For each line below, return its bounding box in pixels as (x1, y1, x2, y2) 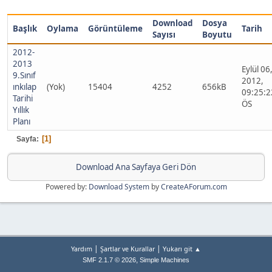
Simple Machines (140, 256, 189, 264)
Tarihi (13, 93, 33, 104)
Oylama (47, 23, 78, 34)
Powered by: (45, 182, 89, 192)
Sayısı (152, 29, 175, 40)
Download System (88, 182, 149, 192)
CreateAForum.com (160, 182, 227, 192)
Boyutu (202, 29, 232, 40)
